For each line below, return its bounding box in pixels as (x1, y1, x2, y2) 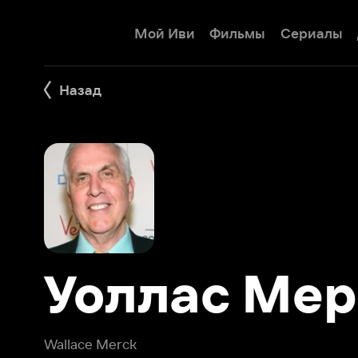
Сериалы (243, 22, 298, 36)
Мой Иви (116, 22, 170, 36)
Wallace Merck (38, 292, 119, 306)
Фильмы (182, 22, 231, 36)
